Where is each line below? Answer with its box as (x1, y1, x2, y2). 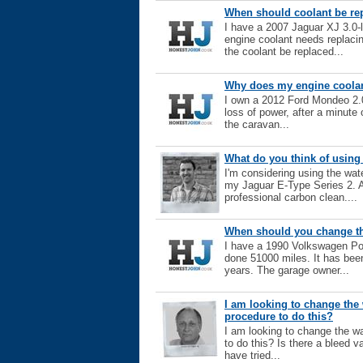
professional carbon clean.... (224, 191, 357, 203)
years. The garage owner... (224, 264, 349, 276)
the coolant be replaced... (224, 45, 344, 58)
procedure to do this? (224, 310, 333, 322)
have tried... (224, 349, 280, 361)
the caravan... (224, 118, 289, 130)
